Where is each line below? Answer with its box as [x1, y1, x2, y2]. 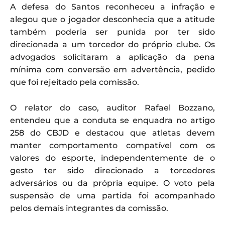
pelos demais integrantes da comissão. [10, 203, 168, 213]
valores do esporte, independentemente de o [10, 153, 215, 163]
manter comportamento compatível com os [10, 141, 215, 151]
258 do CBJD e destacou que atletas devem [10, 128, 215, 138]
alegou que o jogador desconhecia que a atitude [10, 15, 215, 25]
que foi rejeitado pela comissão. [10, 77, 139, 87]
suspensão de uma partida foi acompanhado [10, 191, 215, 201]
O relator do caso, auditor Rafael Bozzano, [10, 103, 215, 113]
